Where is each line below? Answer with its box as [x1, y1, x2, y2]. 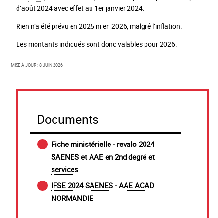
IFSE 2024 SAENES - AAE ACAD [51, 181, 155, 191]
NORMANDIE [51, 193, 94, 203]
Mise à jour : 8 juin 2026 [11, 59, 63, 69]
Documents [45, 110, 99, 127]
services [51, 164, 79, 175]
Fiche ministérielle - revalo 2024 [51, 139, 155, 149]
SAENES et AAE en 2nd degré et [51, 152, 155, 162]
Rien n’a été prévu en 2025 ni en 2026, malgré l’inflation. [16, 21, 182, 31]
